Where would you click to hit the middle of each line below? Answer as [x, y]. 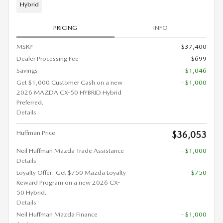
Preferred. [30, 103]
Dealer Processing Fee [48, 59]
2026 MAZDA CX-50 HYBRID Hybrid [69, 93]
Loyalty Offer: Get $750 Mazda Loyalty [71, 173]
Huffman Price [36, 133]
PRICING [65, 28]
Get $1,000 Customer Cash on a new [69, 83]
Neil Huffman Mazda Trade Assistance [70, 151]
